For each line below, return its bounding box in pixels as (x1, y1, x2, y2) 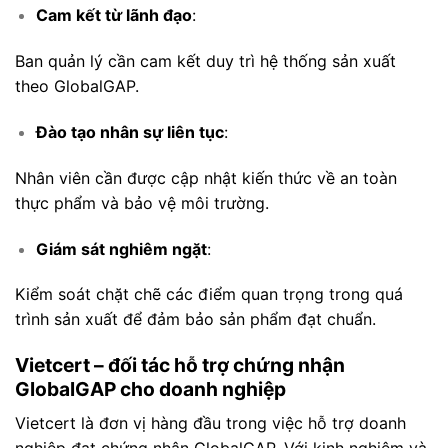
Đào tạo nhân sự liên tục (35, 121, 224, 142)
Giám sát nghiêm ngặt (35, 238, 207, 259)
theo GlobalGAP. (15, 76, 139, 97)
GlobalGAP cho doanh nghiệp (15, 377, 286, 402)
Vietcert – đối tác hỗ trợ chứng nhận (15, 353, 345, 378)
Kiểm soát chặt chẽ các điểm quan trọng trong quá (15, 284, 403, 305)
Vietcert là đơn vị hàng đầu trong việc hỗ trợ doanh (15, 412, 406, 433)
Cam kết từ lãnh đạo (35, 5, 192, 26)
